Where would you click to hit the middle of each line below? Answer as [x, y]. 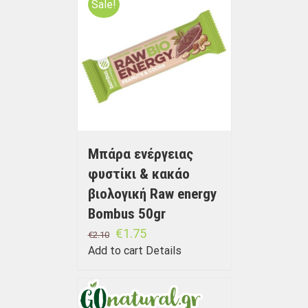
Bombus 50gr [126, 214]
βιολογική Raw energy [152, 194]
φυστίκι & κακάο [139, 174]
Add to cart [115, 251]
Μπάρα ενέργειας [140, 154]
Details [163, 251]
